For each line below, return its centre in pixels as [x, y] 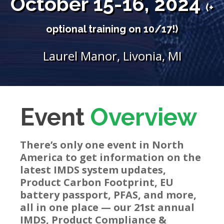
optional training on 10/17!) [112, 29]
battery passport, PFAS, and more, [108, 195]
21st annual [164, 207]
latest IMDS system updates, [93, 170]
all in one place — [65, 207]
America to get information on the [110, 157]
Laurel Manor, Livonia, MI [112, 56]
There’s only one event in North [102, 145]
